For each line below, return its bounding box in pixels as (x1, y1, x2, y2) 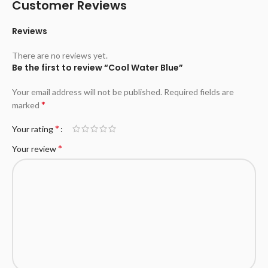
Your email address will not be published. (12, 87, 162, 98)
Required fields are (164, 87, 234, 98)
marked (12, 100, 41, 111)
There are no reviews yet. (12, 50, 108, 61)
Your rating (12, 124, 55, 135)
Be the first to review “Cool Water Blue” (12, 62, 183, 74)
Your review (12, 144, 58, 154)
